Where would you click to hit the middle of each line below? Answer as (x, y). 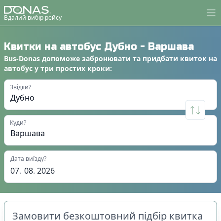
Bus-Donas (22, 58)
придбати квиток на (180, 58)
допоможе (60, 58)
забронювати (106, 58)
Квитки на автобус (54, 46)
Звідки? (20, 87)
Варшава (171, 46)
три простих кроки (75, 68)
